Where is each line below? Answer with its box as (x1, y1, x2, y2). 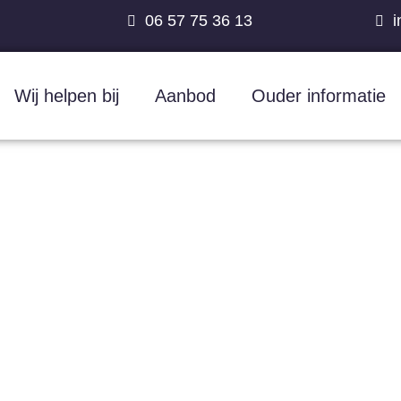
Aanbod (154, 86, 216, 107)
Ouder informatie (251, 86, 386, 107)
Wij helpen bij (13, 86, 119, 107)
